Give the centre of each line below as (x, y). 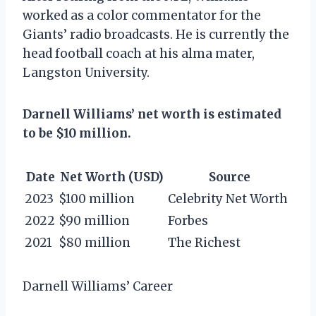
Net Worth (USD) (112, 177)
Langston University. (86, 72)
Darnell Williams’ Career (98, 286)
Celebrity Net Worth (228, 199)
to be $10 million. (77, 133)
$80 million (95, 242)
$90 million (94, 220)
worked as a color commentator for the (142, 15)
